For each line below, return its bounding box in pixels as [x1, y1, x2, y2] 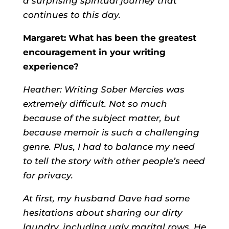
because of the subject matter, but [22, 113, 180, 123]
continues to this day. [22, 10, 121, 20]
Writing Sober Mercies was [64, 84, 185, 95]
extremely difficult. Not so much [22, 99, 167, 109]
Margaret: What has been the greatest [22, 33, 196, 43]
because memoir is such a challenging [22, 127, 199, 138]
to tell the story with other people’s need [22, 156, 205, 166]
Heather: [22, 84, 62, 95]
